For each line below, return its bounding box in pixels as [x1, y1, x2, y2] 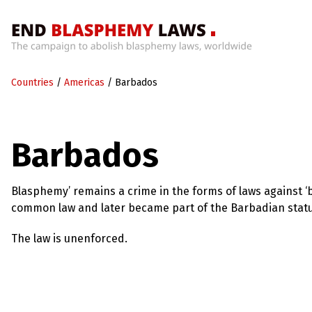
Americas [64, 77, 104, 88]
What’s [11, 95, 47, 109]
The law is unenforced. [11, 232, 127, 245]
